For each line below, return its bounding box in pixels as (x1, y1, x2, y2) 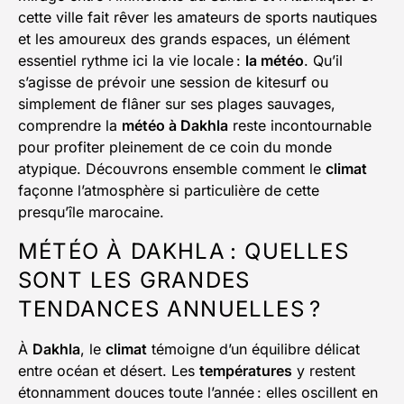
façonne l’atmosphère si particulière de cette (18, 181, 319, 200)
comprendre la (18, 116, 122, 135)
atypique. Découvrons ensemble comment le (18, 160, 326, 179)
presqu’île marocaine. (18, 203, 164, 222)
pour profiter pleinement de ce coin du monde (18, 138, 332, 157)
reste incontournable (228, 116, 372, 135)
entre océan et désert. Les (18, 362, 199, 381)
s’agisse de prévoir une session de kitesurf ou (18, 73, 328, 92)
